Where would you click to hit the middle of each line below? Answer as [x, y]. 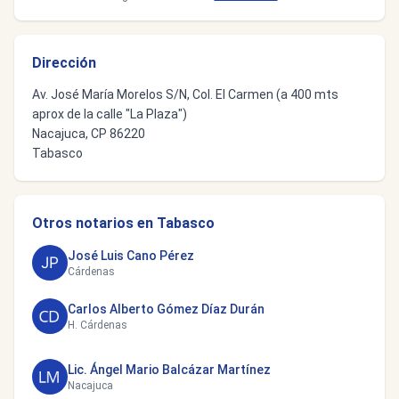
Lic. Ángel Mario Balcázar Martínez [169, 370]
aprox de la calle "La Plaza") [110, 114]
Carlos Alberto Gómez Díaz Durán [166, 309]
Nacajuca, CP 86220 [89, 134]
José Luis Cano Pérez [131, 256]
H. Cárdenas [98, 325]
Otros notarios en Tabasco [123, 223]
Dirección [64, 63]
